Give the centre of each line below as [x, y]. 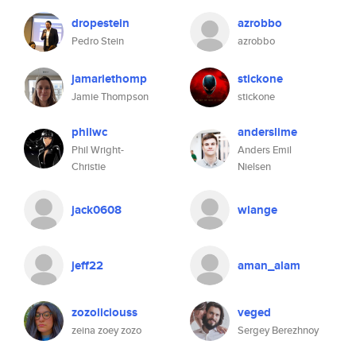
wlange [257, 210]
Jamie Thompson [110, 97]
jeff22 [87, 265]
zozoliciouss [104, 312]
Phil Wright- [98, 150]
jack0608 [97, 210]
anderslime [267, 132]
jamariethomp [109, 79]
